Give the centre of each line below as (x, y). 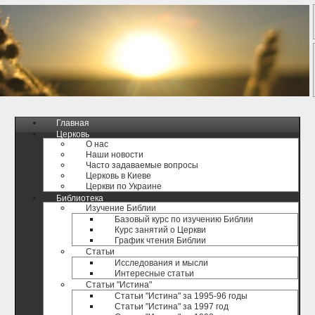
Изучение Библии (121, 208)
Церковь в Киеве (118, 176)
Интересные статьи (154, 274)
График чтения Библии (160, 240)
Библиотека (80, 198)
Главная (73, 123)
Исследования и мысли (161, 263)
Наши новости (115, 155)
